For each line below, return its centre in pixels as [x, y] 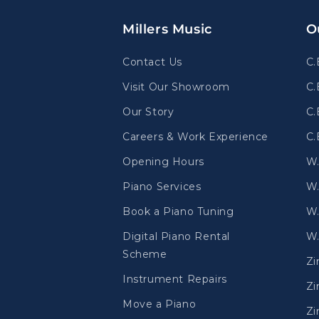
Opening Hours [163, 162]
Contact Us [152, 62]
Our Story [148, 112]
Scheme [145, 254]
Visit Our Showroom [176, 87]
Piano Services [162, 187]
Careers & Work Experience [195, 137]
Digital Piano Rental [176, 236]
